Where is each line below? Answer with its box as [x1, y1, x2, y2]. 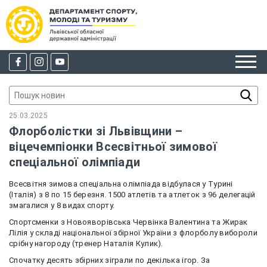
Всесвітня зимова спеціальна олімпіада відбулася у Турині [9, 179, 233, 188]
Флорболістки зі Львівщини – [9, 123, 183, 138]
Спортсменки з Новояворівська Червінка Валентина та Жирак [9, 217, 248, 226]
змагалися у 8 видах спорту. [9, 200, 115, 210]
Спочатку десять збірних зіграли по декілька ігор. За [9, 255, 210, 265]
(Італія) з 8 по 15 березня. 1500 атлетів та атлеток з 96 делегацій [9, 190, 256, 199]
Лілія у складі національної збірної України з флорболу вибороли [9, 228, 257, 237]
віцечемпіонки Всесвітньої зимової [9, 139, 217, 154]
